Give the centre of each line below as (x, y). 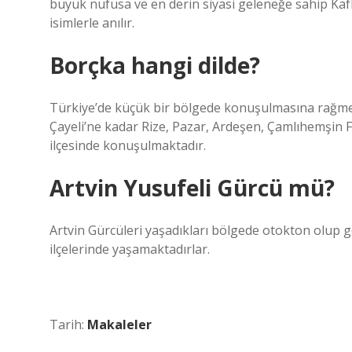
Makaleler (119, 324)
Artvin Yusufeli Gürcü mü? (192, 188)
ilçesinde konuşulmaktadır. (128, 145)
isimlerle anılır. (92, 23)
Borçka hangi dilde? (155, 65)
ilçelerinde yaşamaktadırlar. (130, 249)
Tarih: (68, 324)
